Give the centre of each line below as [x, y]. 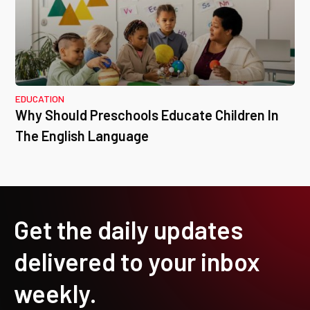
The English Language [82, 135]
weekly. [55, 293]
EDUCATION [40, 98]
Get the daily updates [128, 229]
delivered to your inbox [137, 261]
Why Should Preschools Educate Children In [147, 115]
